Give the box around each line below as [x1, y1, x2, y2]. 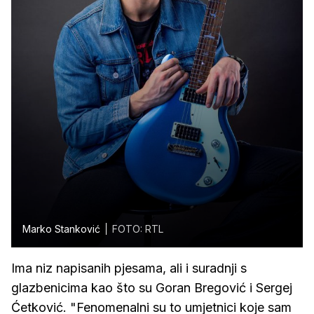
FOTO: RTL [112, 222, 163, 235]
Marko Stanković [22, 222, 100, 235]
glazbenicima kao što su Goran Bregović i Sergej [11, 280, 292, 295]
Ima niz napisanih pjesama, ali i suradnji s [11, 260, 247, 275]
